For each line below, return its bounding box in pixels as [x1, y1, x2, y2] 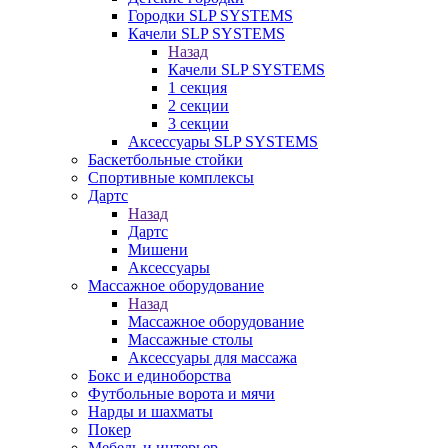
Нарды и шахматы [88, 403, 213, 420]
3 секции [168, 115, 229, 132]
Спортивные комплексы [88, 169, 254, 186]
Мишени [128, 241, 188, 258]
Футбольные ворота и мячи [88, 385, 275, 402]
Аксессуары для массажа [128, 349, 297, 366]
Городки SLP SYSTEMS [128, 7, 293, 24]
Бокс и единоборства [88, 367, 231, 384]
